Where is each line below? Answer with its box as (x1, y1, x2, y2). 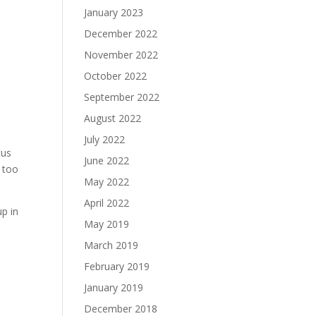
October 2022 (84, 69, 147, 83)
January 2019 (84, 281, 144, 294)
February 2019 (84, 260, 150, 273)
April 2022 (84, 196, 130, 209)
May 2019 (84, 217, 130, 231)
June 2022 (84, 154, 130, 167)
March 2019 (84, 238, 139, 252)
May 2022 (84, 175, 130, 188)
